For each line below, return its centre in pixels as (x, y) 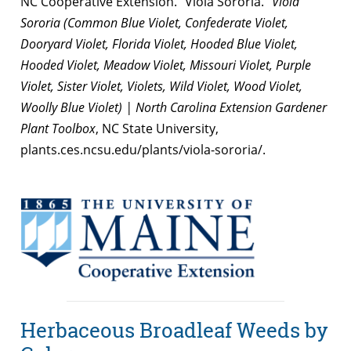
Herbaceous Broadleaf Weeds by (174, 330)
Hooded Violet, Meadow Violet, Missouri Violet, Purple (166, 65)
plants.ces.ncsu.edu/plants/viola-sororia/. (143, 149)
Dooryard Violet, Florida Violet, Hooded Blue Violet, (159, 43)
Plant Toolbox (58, 128)
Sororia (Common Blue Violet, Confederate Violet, (154, 22)
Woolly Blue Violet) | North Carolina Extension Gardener (174, 107)
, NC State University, (157, 128)
